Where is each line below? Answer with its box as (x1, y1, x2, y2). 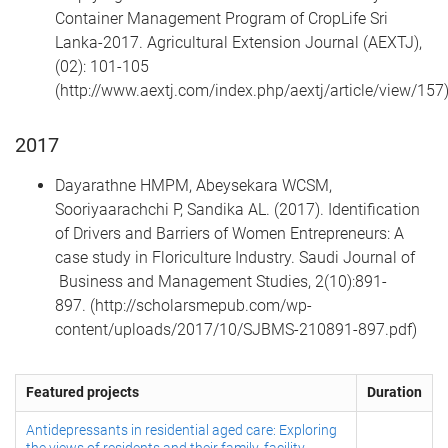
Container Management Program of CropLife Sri (55, 8, 388, 28)
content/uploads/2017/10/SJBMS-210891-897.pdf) (55, 320, 417, 340)
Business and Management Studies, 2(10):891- (55, 272, 387, 292)
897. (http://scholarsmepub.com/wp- (55, 296, 312, 316)
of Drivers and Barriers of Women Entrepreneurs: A (55, 224, 404, 244)
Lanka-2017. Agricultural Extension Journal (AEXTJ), (55, 32, 422, 52)
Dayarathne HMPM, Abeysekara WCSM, (55, 176, 332, 196)
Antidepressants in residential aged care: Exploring (26, 422, 337, 439)
